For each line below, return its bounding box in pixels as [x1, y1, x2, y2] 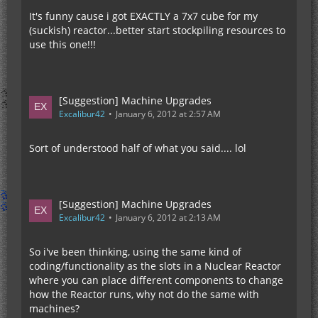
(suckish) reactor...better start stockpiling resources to [29, 23, 285, 37]
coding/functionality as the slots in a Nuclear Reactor [29, 259, 281, 273]
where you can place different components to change [29, 273, 283, 287]
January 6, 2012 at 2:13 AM [116, 212, 221, 224]
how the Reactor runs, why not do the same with [29, 287, 259, 301]
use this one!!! [29, 38, 96, 51]
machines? [29, 302, 79, 315]
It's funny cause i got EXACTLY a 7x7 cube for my [29, 9, 258, 23]
